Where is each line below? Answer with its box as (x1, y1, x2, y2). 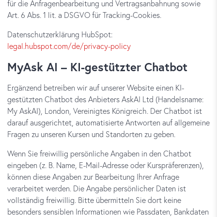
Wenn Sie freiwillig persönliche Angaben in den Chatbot (7, 148, 191, 158)
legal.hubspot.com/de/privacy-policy (7, 41, 131, 51)
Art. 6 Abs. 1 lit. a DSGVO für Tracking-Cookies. (7, 10, 161, 20)
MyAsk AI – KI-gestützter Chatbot (7, 59, 187, 75)
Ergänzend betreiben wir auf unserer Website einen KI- (7, 82, 184, 93)
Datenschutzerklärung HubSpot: (7, 29, 113, 39)
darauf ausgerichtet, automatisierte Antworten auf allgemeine (7, 117, 210, 127)
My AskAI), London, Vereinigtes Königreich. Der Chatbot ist (7, 106, 202, 116)
